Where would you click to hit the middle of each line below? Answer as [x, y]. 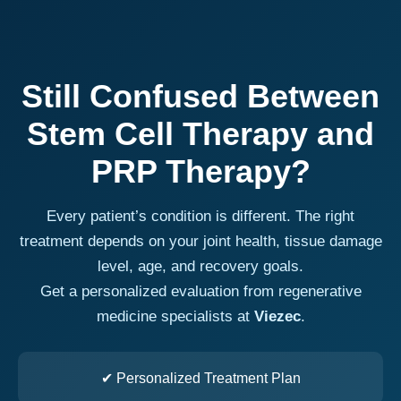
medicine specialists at [175, 316]
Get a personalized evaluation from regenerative [200, 291]
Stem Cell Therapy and [200, 133]
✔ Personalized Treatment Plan [200, 378]
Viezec [277, 316]
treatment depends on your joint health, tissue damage [200, 241]
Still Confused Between [200, 96]
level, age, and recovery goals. [200, 266]
